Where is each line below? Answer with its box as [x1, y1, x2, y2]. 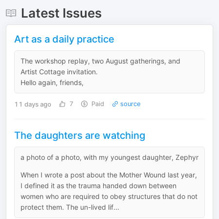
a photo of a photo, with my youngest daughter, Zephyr [21, 153, 198, 161]
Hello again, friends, [21, 78, 84, 87]
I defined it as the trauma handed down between [21, 181, 176, 190]
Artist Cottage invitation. [21, 67, 98, 76]
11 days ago [14, 100, 51, 108]
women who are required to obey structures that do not [21, 192, 197, 200]
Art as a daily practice [14, 33, 114, 45]
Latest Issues [21, 5, 102, 21]
